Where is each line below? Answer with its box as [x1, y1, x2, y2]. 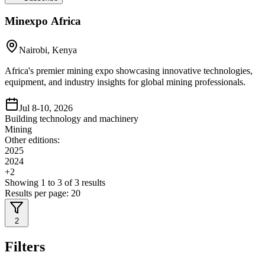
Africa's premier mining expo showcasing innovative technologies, [5, 66, 253, 76]
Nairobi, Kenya [19, 45, 77, 56]
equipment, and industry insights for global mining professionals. [5, 77, 245, 88]
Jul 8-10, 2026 [19, 103, 73, 114]
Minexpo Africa [5, 15, 81, 28]
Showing [5, 177, 41, 188]
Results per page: [5, 188, 71, 199]
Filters [5, 239, 45, 255]
